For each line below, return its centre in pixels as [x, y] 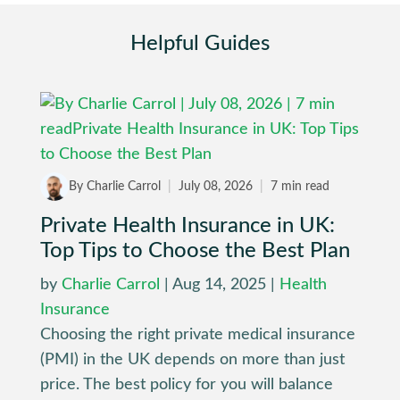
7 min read [298, 186]
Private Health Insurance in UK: [187, 226]
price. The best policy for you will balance [186, 385]
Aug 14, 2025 [219, 285]
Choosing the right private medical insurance [197, 335]
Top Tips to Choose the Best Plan [195, 251]
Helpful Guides [200, 44]
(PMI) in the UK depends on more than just [192, 360]
